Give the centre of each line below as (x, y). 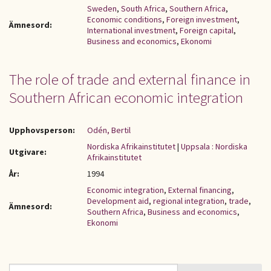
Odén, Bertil (109, 130)
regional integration (189, 201)
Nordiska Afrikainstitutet (131, 146)
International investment (131, 30)
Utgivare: (28, 152)
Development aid (118, 201)
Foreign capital (207, 30)
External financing (200, 190)
